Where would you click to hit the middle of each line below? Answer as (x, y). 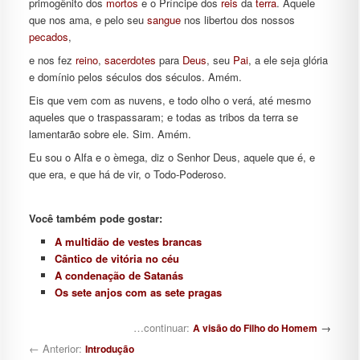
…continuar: (162, 328)
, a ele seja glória (288, 59)
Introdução (109, 349)
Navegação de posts (76, 326)
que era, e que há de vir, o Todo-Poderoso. (127, 174)
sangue (164, 19)
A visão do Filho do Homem (256, 328)
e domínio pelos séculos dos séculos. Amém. (135, 76)
